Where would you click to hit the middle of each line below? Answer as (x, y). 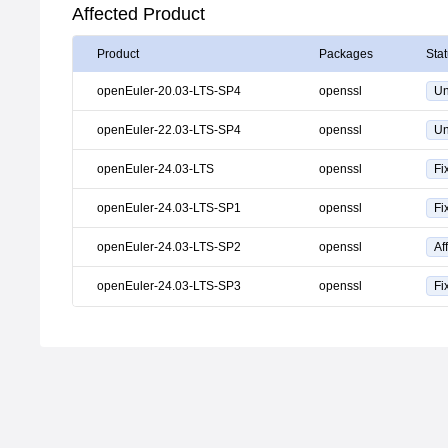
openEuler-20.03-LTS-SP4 (169, 91)
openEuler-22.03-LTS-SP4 (169, 130)
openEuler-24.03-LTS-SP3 (169, 286)
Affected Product (138, 14)
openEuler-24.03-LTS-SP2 (169, 247)
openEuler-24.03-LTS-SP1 (169, 208)
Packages (346, 54)
